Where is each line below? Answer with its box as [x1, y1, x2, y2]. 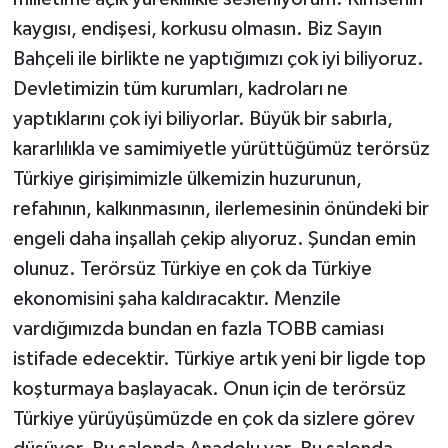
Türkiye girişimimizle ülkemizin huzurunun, [12, 168, 362, 189]
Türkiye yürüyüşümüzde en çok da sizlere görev [12, 408, 415, 429]
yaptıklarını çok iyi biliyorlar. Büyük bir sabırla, [12, 108, 393, 129]
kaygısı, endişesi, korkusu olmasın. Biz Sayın [12, 18, 382, 39]
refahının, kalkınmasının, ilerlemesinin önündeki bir [12, 198, 429, 219]
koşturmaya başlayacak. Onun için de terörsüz [12, 378, 406, 399]
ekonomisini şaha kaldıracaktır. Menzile [12, 288, 341, 309]
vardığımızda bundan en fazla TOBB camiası [12, 318, 384, 339]
